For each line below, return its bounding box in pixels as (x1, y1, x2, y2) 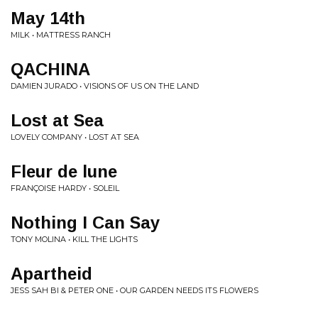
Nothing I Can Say (11, 213, 160, 232)
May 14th (11, 9, 85, 28)
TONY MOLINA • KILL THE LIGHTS (11, 234, 138, 244)
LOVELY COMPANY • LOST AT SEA (11, 132, 139, 142)
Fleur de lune (11, 162, 117, 181)
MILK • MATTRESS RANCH (11, 30, 111, 40)
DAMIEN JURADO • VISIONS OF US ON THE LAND (11, 81, 199, 91)
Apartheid (11, 264, 92, 283)
